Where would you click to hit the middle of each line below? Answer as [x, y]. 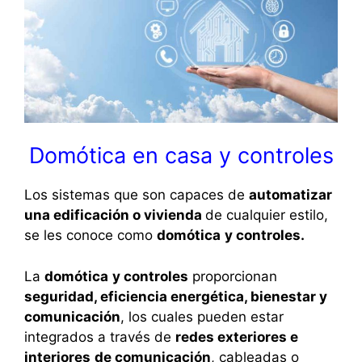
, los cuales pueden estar [202, 316]
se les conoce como [90, 236]
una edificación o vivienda [115, 215]
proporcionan [233, 276]
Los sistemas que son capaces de [137, 195]
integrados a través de [100, 337]
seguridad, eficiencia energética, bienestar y [176, 296]
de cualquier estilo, [267, 215]
